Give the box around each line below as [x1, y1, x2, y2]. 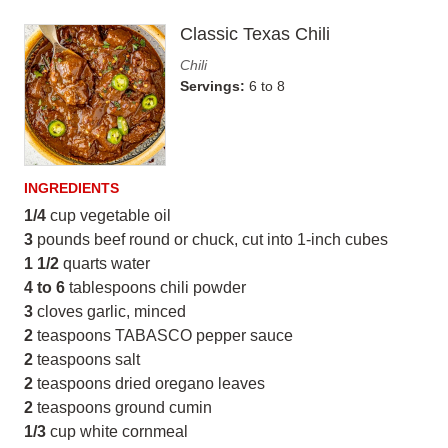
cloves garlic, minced [33, 303, 186, 320]
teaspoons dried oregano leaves [33, 375, 265, 392]
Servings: [180, 78, 249, 94]
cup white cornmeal [46, 423, 188, 440]
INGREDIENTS [24, 180, 119, 196]
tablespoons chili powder [65, 279, 246, 296]
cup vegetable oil [46, 207, 171, 224]
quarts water [59, 255, 150, 272]
